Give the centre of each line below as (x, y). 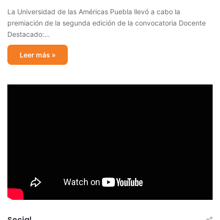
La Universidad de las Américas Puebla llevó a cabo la (94, 11)
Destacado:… (29, 34)
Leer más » (38, 55)
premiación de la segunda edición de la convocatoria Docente (107, 23)
